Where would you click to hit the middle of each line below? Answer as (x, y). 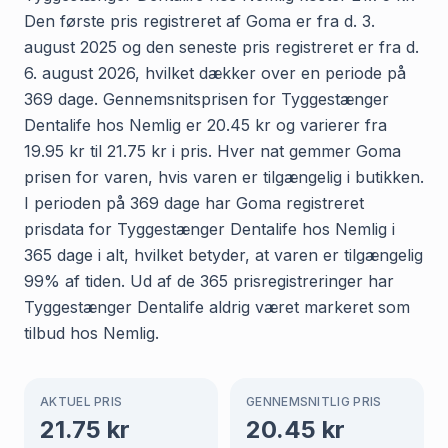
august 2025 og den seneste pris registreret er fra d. (221, 46)
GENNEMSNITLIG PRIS (314, 401)
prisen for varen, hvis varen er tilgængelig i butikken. (224, 176)
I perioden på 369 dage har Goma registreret (194, 202)
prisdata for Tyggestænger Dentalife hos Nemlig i (209, 228)
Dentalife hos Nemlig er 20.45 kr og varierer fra (205, 124)
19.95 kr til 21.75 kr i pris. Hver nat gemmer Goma (212, 150)
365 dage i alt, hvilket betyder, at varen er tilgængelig (223, 254)
